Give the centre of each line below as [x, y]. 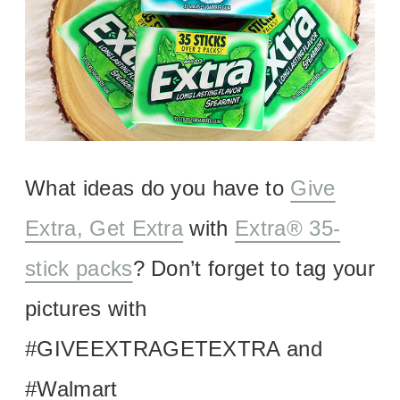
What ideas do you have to [158, 187]
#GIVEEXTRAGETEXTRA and [174, 348]
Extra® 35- [288, 228]
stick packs [79, 268]
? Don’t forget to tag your [254, 268]
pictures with [86, 308]
